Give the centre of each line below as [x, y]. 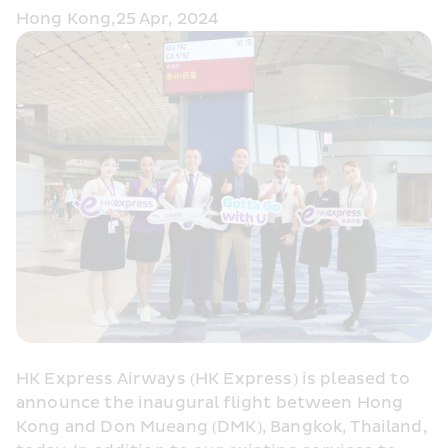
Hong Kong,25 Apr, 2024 [118, 19]
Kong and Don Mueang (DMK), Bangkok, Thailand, [221, 427]
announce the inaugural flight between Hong [210, 403]
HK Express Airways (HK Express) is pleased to [213, 379]
